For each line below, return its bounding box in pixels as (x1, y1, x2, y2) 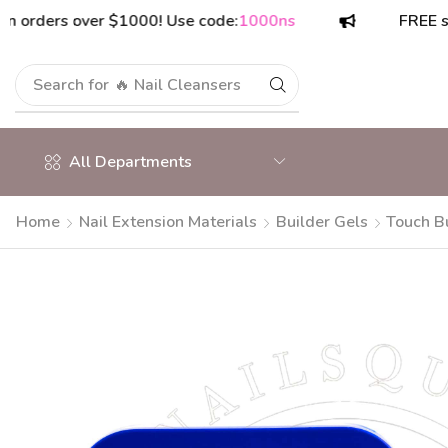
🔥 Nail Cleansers (114, 74, 242, 96)
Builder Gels (276, 211, 368, 233)
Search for (33, 74, 110, 96)
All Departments (69, 151, 192, 173)
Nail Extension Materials (79, 211, 257, 233)
